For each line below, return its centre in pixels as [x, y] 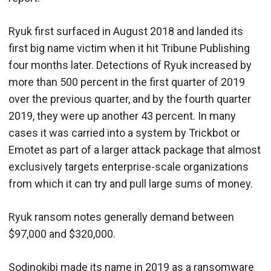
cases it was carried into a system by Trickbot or [124, 132]
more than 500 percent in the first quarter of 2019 [127, 82]
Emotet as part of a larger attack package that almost [135, 149]
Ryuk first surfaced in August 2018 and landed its [126, 31]
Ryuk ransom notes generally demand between [121, 217]
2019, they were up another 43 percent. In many [122, 116]
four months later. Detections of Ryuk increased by [130, 65]
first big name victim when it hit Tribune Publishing [129, 48]
